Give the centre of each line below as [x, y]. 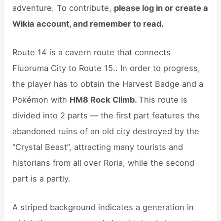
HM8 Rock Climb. [104, 100]
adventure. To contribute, [63, 8]
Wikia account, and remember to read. [88, 23]
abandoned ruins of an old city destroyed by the [106, 131]
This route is [163, 100]
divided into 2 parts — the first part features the [106, 116]
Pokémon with [41, 100]
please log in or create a [161, 8]
